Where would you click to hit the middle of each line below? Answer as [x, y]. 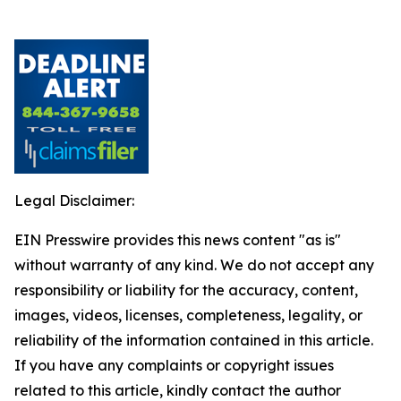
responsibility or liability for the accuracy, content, [186, 290]
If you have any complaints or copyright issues [174, 365]
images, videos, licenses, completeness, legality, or [188, 315]
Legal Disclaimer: [74, 200]
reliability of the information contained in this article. [194, 340]
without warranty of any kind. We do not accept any [194, 265]
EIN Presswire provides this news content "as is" [178, 240]
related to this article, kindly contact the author [178, 390]
